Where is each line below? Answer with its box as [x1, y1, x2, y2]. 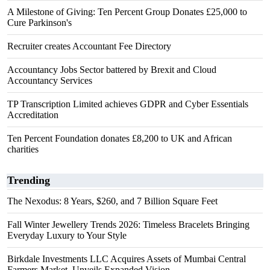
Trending [7, 174, 50, 186]
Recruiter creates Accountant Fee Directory [7, 41, 171, 51]
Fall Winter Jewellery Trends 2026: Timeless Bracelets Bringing [7, 219, 250, 230]
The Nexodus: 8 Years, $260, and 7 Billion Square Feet [7, 196, 218, 206]
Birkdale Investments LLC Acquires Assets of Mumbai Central [7, 254, 246, 264]
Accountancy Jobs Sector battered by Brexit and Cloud [7, 64, 216, 75]
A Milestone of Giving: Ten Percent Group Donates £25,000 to [7, 7, 247, 17]
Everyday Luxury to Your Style [7, 230, 127, 240]
